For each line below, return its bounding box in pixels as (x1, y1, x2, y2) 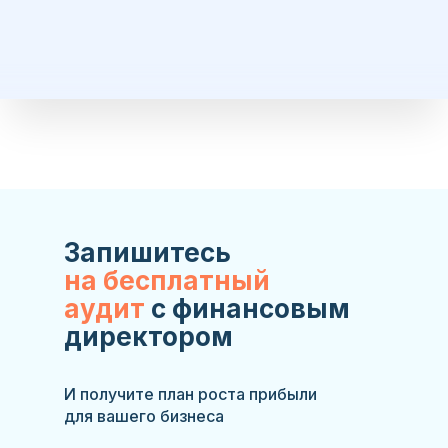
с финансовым (151, 292, 350, 324)
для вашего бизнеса (64, 405, 224, 426)
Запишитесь (64, 236, 231, 268)
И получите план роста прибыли (64, 383, 317, 404)
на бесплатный (64, 264, 270, 296)
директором (64, 320, 233, 352)
